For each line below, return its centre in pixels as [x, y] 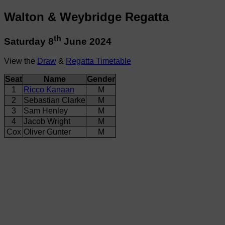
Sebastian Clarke [54, 100]
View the [21, 61]
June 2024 [86, 42]
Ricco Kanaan [49, 89]
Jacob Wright [47, 121]
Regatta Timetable [98, 61]
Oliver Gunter [47, 132]
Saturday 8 [29, 42]
